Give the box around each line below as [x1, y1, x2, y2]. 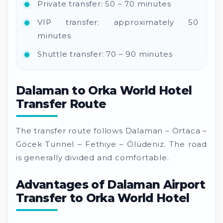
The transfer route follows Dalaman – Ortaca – [16, 125, 207, 135]
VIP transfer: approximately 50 [37, 17, 199, 27]
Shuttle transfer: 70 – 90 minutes [37, 49, 173, 59]
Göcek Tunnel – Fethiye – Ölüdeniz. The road [16, 139, 207, 149]
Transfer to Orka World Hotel [16, 191, 190, 205]
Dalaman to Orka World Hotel [16, 83, 192, 98]
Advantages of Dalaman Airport [16, 177, 205, 192]
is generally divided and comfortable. [16, 152, 169, 162]
